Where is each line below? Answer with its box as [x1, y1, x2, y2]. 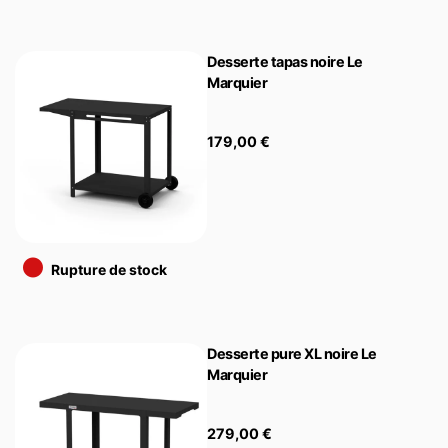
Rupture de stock [51, 260, 167, 278]
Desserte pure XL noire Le [207, 344, 377, 362]
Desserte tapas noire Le [207, 52, 363, 70]
